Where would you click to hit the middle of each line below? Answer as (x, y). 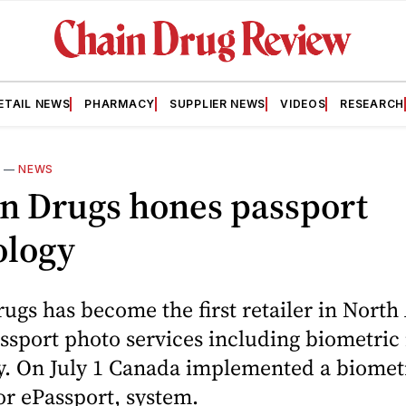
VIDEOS (303, 103)
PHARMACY (120, 103)
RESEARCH (372, 103)
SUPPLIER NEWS (218, 103)
